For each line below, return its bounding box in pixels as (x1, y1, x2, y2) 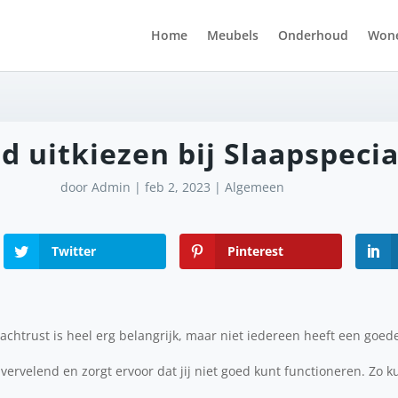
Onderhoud (278, 27, 348, 44)
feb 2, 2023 (145, 179, 211, 195)
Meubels (207, 27, 259, 44)
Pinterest (227, 243, 284, 259)
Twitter (52, 243, 97, 259)
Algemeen (225, 179, 285, 195)
